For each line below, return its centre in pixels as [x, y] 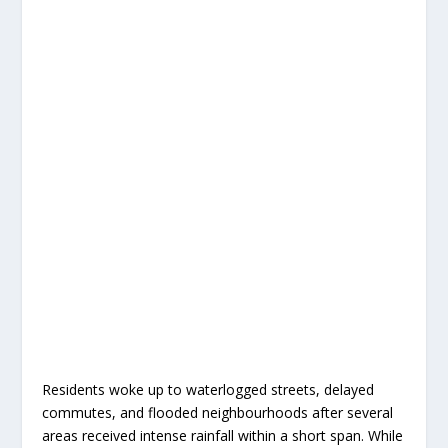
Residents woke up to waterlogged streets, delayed [208, 390]
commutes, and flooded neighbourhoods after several [218, 413]
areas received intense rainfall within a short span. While [223, 436]
